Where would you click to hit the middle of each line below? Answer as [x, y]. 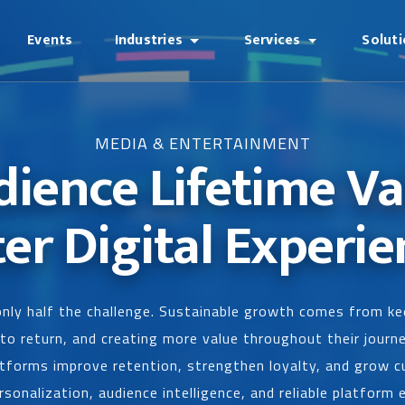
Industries [149, 40]
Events [50, 40]
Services [272, 40]
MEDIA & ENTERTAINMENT [202, 143]
